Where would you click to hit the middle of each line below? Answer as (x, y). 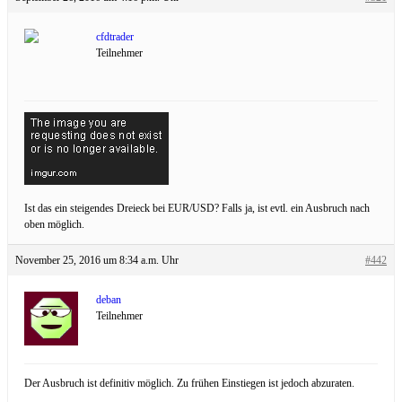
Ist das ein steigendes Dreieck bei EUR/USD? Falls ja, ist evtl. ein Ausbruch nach (197, 208)
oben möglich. (54, 224)
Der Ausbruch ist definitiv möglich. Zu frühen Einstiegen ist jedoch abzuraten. (189, 383)
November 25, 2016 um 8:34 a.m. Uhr (97, 260)
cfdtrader (115, 36)
